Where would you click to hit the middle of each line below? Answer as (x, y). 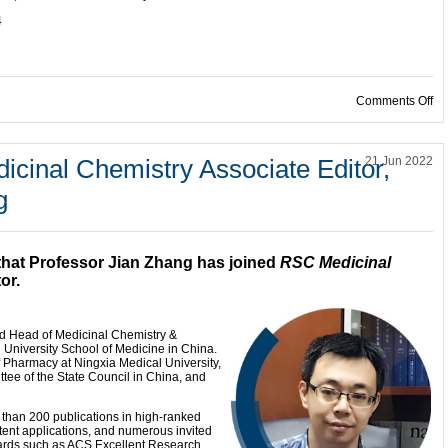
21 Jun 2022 (399, 161)
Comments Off (394, 101)
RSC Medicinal (335, 262)
